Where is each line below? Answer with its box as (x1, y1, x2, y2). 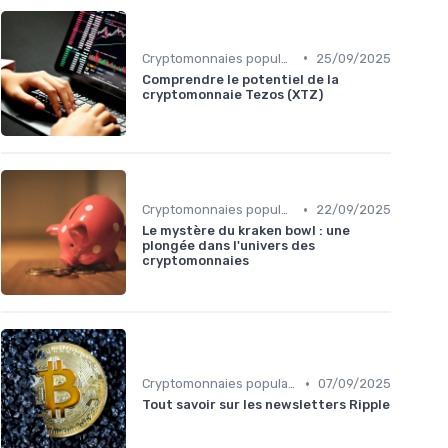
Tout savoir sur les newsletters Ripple (142, 397, 390, 413)
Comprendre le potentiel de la (142, 71, 339, 87)
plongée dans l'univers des (142, 238, 315, 254)
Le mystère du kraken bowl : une (142, 223, 350, 239)
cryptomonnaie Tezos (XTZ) (142, 86, 323, 102)
